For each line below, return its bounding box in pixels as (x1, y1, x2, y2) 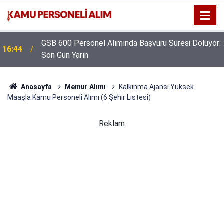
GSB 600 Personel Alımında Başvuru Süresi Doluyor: (41, 38, 221, 48)
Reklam (99, 119, 125, 128)
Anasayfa (19, 83, 52, 91)
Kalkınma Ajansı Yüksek (118, 83, 194, 91)
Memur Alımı (64, 83, 106, 91)
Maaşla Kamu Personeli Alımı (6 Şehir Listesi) (7, 93, 151, 101)
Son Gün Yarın (41, 50, 88, 60)
